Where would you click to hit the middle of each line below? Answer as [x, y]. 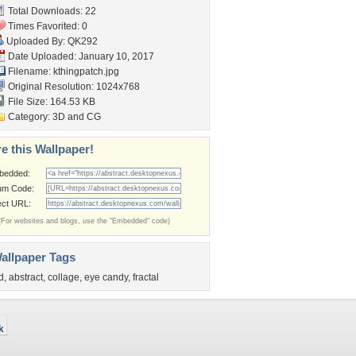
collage [64, 277]
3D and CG [77, 117]
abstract [26, 277]
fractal [146, 277]
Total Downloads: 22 [51, 11]
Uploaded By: [36, 41]
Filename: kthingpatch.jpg [62, 72]
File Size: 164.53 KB [50, 102]
